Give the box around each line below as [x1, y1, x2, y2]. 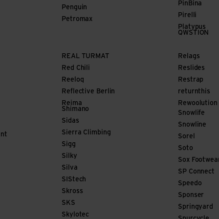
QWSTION [178, 29, 209, 37]
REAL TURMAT [62, 53, 109, 60]
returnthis [178, 88, 210, 95]
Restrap [178, 76, 204, 84]
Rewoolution [178, 100, 218, 107]
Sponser [178, 192, 204, 199]
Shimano [62, 106, 89, 113]
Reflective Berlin [62, 88, 115, 95]
